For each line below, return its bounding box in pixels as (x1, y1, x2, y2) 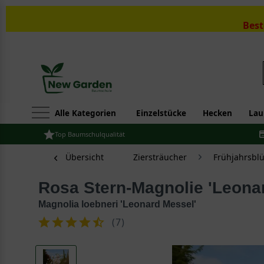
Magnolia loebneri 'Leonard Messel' (38, 199, 196, 209)
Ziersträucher (133, 151, 187, 163)
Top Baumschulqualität (55, 130, 125, 138)
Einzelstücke (136, 108, 186, 118)
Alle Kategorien (55, 108, 116, 118)
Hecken (203, 108, 232, 118)
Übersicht (65, 151, 104, 163)
